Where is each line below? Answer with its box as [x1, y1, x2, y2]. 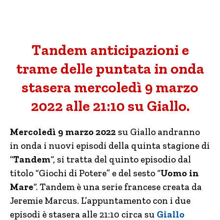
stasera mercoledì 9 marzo [22, 79, 198, 96]
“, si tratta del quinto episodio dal [51, 154, 191, 165]
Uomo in [161, 167, 199, 179]
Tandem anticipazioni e [31, 41, 189, 59]
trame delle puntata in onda [16, 60, 204, 78]
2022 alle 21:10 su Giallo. [30, 97, 190, 115]
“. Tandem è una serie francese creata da [33, 181, 202, 192]
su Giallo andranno [116, 126, 200, 137]
